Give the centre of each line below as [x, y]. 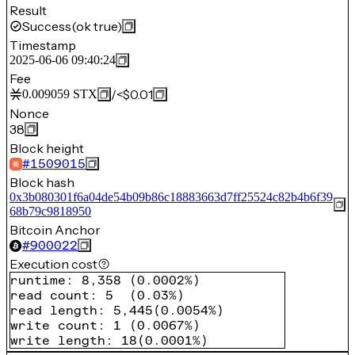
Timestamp [43, 45]
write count [54, 325]
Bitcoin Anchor [55, 230]
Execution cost [53, 264]
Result [28, 10]
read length [54, 310]
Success [47, 26]
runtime [38, 280]
